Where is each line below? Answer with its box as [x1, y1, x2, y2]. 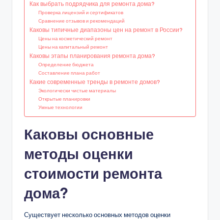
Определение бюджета [38, 61, 94, 68]
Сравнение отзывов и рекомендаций [38, 17, 125, 24]
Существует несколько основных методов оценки [24, 210, 170, 219]
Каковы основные [24, 125, 154, 143]
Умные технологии [38, 104, 83, 110]
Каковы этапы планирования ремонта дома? [29, 52, 155, 59]
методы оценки [24, 144, 133, 163]
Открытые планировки [38, 95, 91, 102]
